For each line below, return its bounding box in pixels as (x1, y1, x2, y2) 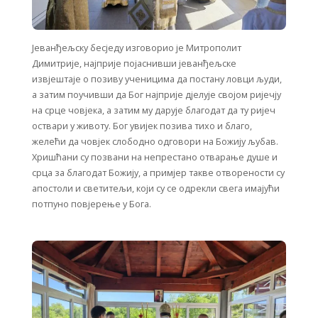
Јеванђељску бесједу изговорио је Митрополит (32, 42, 241, 55)
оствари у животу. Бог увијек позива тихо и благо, (32, 120, 252, 133)
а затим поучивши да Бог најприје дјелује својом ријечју (32, 89, 281, 102)
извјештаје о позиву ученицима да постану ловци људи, (32, 73, 282, 86)
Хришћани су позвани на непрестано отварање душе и (32, 151, 278, 164)
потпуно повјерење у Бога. (32, 198, 151, 211)
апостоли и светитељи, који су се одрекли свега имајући (32, 182, 280, 195)
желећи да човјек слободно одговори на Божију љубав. (32, 136, 278, 148)
